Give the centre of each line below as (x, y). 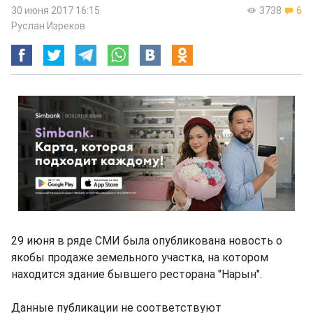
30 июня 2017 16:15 (56, 10)
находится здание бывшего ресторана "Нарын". (137, 274)
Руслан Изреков (48, 26)
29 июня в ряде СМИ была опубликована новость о (147, 241)
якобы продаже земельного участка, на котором (140, 257)
